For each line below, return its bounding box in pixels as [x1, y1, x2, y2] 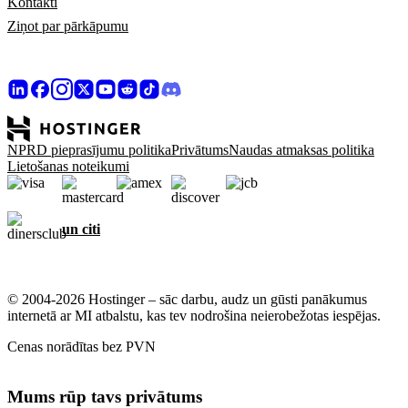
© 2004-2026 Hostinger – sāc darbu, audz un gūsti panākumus [7, 291, 367, 307]
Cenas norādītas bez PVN [7, 339, 156, 354]
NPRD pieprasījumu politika [7, 142, 171, 158]
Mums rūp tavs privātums [7, 386, 202, 406]
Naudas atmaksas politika [229, 142, 374, 158]
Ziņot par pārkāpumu [7, 18, 128, 34]
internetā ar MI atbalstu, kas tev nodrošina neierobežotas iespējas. [7, 308, 381, 323]
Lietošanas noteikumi [7, 158, 129, 174]
